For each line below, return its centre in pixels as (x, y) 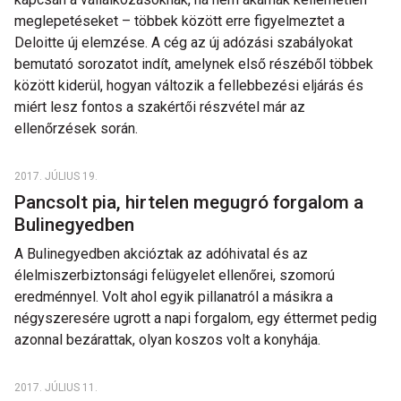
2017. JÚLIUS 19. (56, 176)
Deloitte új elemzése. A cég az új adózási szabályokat (183, 43)
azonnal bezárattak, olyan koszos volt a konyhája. (167, 340)
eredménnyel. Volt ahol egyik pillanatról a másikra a (174, 297)
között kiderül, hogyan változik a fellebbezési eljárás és (189, 85)
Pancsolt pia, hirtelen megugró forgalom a (189, 202)
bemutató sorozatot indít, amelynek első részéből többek (194, 64)
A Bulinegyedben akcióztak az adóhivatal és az (161, 254)
